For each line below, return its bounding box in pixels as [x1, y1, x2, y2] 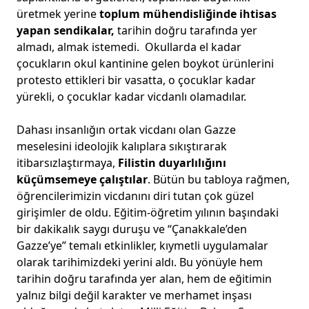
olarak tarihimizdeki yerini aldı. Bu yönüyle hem [17, 255, 263, 270]
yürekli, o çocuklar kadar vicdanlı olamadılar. [17, 89, 246, 104]
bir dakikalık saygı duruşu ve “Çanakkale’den [17, 221, 247, 237]
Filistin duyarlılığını [118, 155, 226, 170]
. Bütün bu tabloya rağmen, [148, 172, 290, 187]
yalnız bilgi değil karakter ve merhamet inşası [17, 288, 252, 303]
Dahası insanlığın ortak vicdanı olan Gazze [17, 122, 236, 137]
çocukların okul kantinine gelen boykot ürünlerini [17, 56, 274, 71]
